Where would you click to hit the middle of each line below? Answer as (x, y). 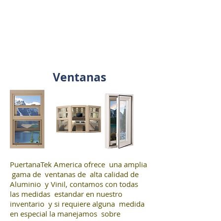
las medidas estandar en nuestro (66, 194)
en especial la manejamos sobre (65, 214)
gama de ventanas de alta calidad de (74, 174)
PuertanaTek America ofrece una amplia (78, 164)
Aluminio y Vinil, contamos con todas (74, 184)
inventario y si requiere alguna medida (77, 204)
